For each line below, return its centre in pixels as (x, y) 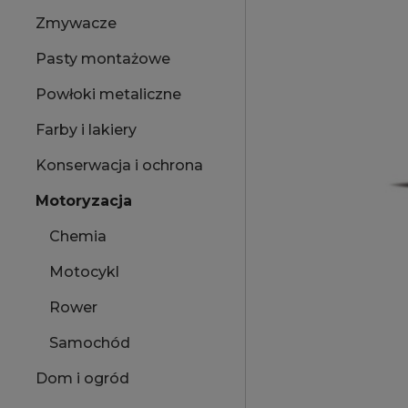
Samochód (90, 343)
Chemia (78, 237)
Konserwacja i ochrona (119, 166)
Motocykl (84, 272)
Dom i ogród (82, 379)
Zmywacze (76, 24)
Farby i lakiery (86, 130)
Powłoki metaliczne (108, 95)
